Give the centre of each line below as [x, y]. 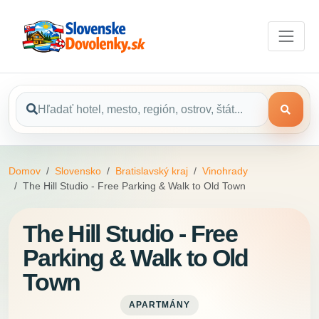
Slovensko [78, 171]
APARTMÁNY [159, 305]
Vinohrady [225, 171]
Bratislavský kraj [152, 171]
